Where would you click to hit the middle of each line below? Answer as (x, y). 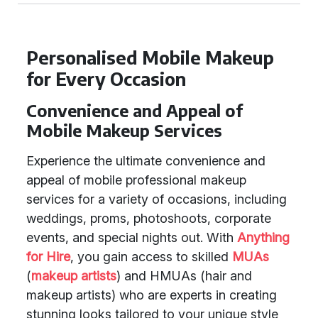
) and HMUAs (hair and (184, 276)
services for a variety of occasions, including (157, 199)
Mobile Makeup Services (124, 130)
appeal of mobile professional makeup (136, 180)
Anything (263, 237)
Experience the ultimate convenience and (146, 161)
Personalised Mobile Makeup (150, 57)
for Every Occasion (106, 79)
